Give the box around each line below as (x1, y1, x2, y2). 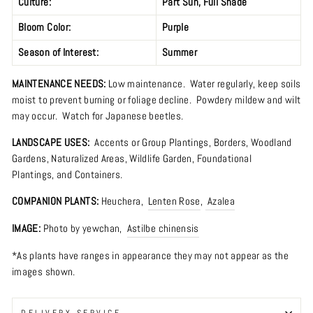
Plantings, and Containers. (12, 168, 123, 181)
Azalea (207, 194, 235, 208)
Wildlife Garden (129, 152, 192, 165)
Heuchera (101, 194, 141, 208)
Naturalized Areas (51, 152, 125, 165)
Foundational (196, 152, 252, 165)
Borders (213, 136, 247, 149)
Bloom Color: (18, 20, 73, 34)
